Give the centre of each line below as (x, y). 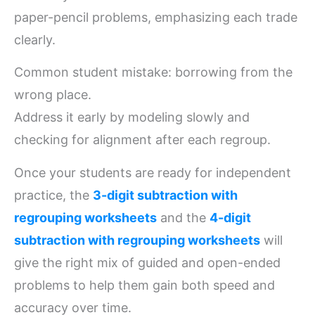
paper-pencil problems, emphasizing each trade (156, 17)
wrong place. (53, 95)
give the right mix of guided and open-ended (147, 262)
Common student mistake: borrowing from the (153, 72)
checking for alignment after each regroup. (142, 140)
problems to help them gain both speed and (144, 285)
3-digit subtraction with (165, 195)
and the (183, 217)
